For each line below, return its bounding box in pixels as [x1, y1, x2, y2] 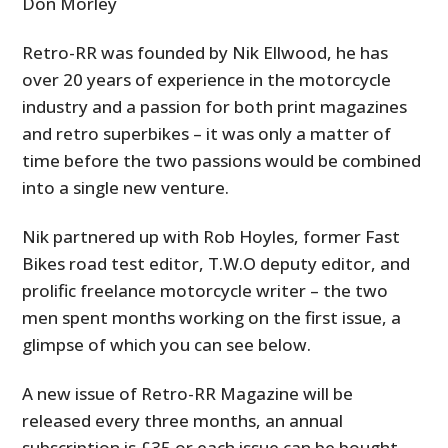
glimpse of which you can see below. [22, 332, 312, 356]
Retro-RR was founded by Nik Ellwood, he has [22, 40, 389, 64]
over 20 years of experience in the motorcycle [22, 67, 392, 91]
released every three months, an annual [22, 408, 344, 432]
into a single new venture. [22, 175, 230, 199]
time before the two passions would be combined [22, 148, 422, 172]
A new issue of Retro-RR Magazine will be [22, 381, 354, 405]
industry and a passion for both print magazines [22, 94, 408, 118]
